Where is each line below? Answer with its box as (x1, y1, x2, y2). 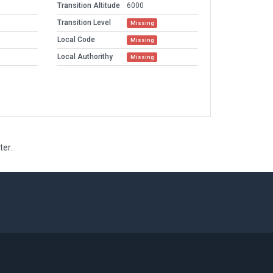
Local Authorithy (57, 52, 113, 62)
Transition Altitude (57, 1, 120, 10)
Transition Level (57, 18, 111, 27)
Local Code (57, 35, 95, 44)
